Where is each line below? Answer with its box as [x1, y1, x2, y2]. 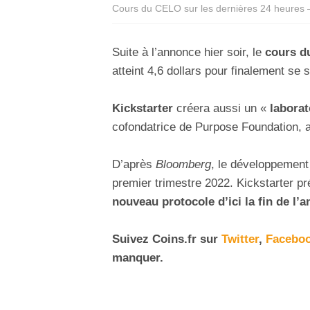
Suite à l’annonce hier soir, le [112, 45, 265, 59]
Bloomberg [156, 158, 211, 172]
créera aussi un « [173, 101, 266, 115]
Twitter [221, 232, 259, 246]
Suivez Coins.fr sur [112, 232, 218, 246]
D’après [112, 158, 156, 172]
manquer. [112, 251, 163, 265]
